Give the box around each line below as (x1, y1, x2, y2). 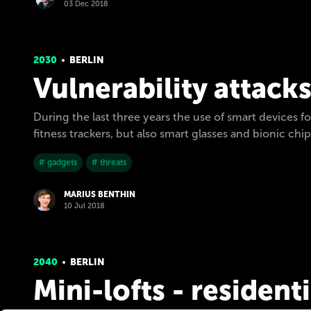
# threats (92, 158, 126, 167)
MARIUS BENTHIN (64, 190, 135, 199)
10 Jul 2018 (64, 201, 105, 210)
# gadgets (39, 158, 77, 167)
